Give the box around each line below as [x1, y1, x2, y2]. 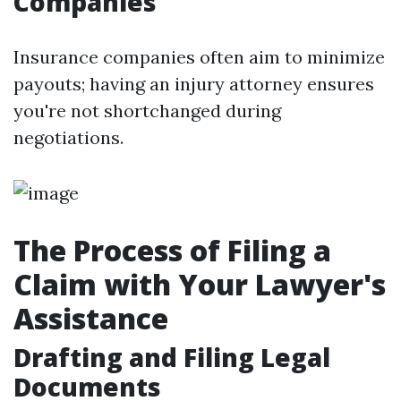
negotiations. [13, 126, 124, 149]
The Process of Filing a [13, 231, 331, 269]
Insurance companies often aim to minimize [13, 46, 385, 68]
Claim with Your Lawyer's [13, 265, 386, 303]
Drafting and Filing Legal [13, 340, 330, 374]
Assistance [13, 299, 168, 337]
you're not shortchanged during [13, 99, 281, 122]
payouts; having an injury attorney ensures [13, 73, 374, 95]
